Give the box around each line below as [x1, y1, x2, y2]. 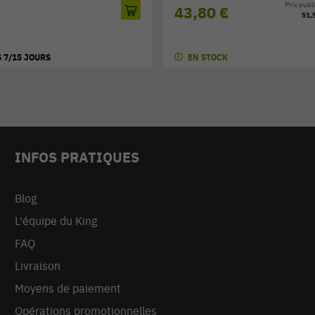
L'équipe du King [15, 214, 98, 229]
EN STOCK [188, 52, 228, 63]
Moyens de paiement [15, 281, 122, 296]
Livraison [15, 259, 61, 274]
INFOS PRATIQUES [15, 148, 140, 167]
